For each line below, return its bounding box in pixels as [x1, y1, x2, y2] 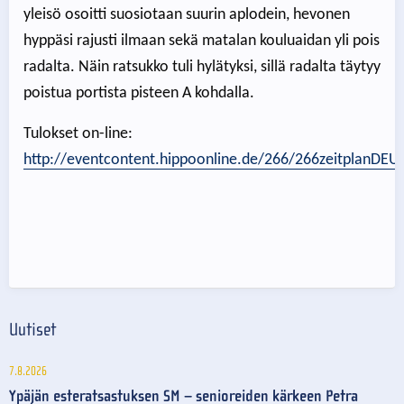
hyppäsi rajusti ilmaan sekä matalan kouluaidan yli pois [23, 32, 380, 50]
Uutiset [9, 318, 56, 340]
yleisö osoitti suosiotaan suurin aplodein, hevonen [23, 6, 350, 24]
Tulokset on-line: [23, 125, 133, 143]
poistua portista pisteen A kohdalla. [23, 85, 254, 103]
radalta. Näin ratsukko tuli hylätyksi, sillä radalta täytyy [23, 59, 381, 77]
